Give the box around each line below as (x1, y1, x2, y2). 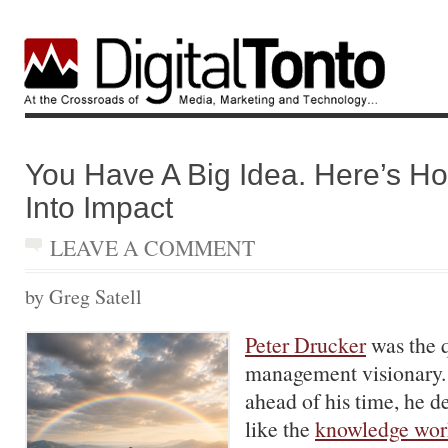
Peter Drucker (245, 330, 366, 359)
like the (245, 414, 315, 443)
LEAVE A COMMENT (50, 233, 255, 262)
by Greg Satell (25, 283, 142, 310)
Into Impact (25, 190, 173, 224)
